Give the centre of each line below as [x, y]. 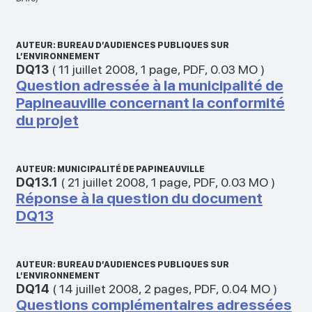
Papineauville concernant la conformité [150, 102]
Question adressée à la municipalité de [149, 85]
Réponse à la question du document [139, 198]
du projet [47, 120]
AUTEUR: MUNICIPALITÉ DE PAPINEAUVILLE [110, 169]
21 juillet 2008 [106, 182]
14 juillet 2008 [99, 288]
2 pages [166, 288]
